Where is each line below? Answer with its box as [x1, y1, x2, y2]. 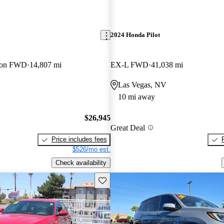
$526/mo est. [72, 145, 110, 153]
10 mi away [117, 92, 155, 101]
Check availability [55, 158, 106, 166]
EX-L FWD [110, 60, 148, 69]
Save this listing [97, 175, 144, 183]
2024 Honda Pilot [110, 31, 160, 39]
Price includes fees [51, 135, 107, 143]
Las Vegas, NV [117, 80, 166, 89]
